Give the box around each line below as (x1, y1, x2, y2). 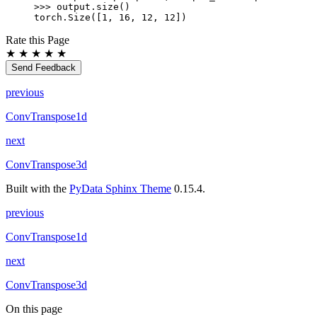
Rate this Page (6, 34, 69, 47)
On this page (6, 303, 62, 316)
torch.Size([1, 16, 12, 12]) (34, 12, 187, 23)
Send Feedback (11, 62, 76, 74)
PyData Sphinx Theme (69, 183, 171, 195)
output (57, 1, 91, 13)
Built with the (6, 183, 69, 195)
